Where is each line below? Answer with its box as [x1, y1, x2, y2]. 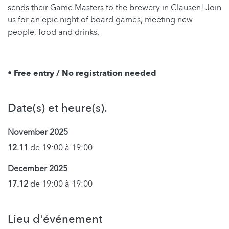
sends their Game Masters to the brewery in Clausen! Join [8, 2, 221, 14]
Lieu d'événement [8, 212, 102, 227]
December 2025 [8, 163, 67, 175]
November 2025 [8, 127, 68, 139]
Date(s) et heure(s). [8, 101, 107, 117]
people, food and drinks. [8, 27, 101, 38]
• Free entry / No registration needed [8, 67, 156, 79]
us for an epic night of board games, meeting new [8, 14, 193, 26]
